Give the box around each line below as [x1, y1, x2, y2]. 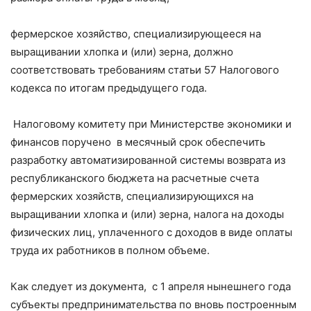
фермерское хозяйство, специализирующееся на [10, 26, 261, 40]
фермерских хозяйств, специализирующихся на [10, 189, 253, 203]
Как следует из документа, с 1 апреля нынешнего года [10, 279, 291, 293]
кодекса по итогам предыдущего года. [10, 81, 207, 94]
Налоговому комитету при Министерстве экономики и [10, 117, 292, 131]
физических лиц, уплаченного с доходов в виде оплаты [10, 225, 292, 239]
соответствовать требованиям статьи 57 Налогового [10, 62, 279, 76]
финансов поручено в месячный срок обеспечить [10, 135, 265, 149]
